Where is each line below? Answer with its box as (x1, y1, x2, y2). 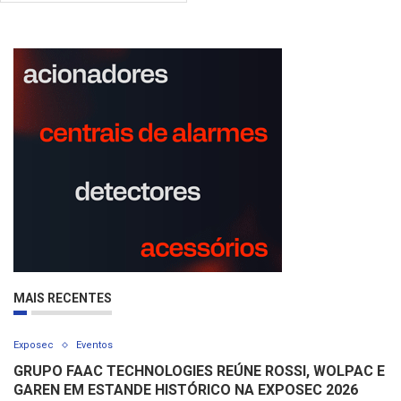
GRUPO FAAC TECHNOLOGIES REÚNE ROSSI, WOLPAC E (13, 363, 385, 380)
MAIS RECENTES (13, 291, 112, 306)
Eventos (76, 339, 113, 352)
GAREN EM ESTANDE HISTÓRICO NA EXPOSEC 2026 (13, 381, 358, 399)
